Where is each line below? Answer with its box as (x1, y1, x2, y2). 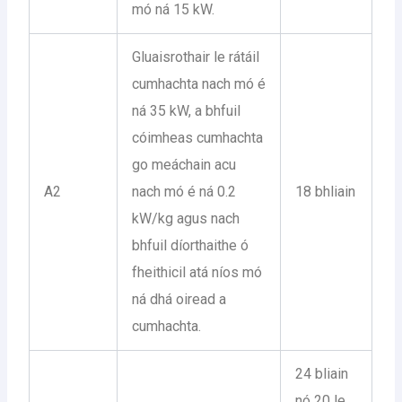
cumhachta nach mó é (132, 74, 267, 92)
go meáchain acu (132, 155, 237, 173)
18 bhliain (295, 182, 356, 200)
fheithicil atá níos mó (132, 263, 263, 281)
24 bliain (295, 364, 349, 382)
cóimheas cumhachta (132, 128, 264, 146)
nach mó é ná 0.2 (132, 182, 237, 200)
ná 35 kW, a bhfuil (132, 101, 241, 119)
